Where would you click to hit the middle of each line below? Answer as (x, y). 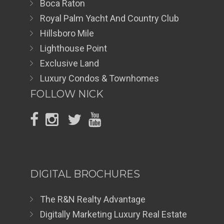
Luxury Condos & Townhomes (99, 78)
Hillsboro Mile (67, 33)
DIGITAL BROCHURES (85, 174)
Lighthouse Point (73, 48)
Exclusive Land (69, 63)
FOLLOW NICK (67, 94)
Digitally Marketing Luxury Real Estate (113, 214)
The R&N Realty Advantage (93, 199)
